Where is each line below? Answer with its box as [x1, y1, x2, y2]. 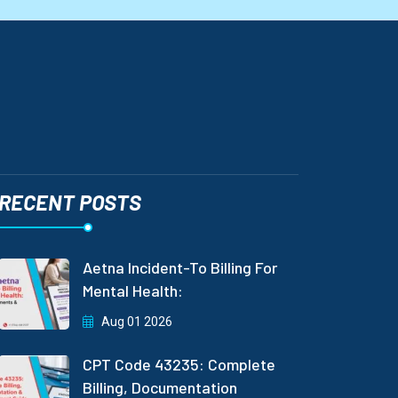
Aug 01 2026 [98, 314, 172, 329]
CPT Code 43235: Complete [82, 354, 275, 374]
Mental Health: [82, 280, 183, 300]
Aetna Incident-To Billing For [82, 257, 277, 277]
